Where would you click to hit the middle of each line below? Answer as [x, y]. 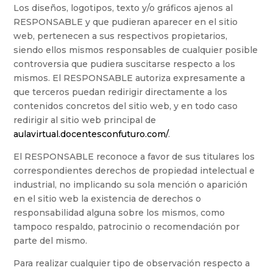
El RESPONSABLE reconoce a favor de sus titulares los [134, 157]
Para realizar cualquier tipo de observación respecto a [132, 264]
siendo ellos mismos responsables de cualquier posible [136, 50]
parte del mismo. [51, 241]
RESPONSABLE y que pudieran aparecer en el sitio [126, 22]
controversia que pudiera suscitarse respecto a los [125, 64]
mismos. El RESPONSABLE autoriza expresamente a [129, 78]
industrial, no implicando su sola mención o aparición [131, 185]
